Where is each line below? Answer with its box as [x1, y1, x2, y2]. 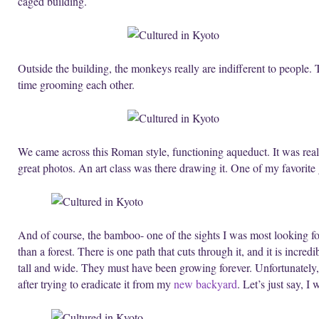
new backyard [174, 276, 237, 291]
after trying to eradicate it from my [18, 276, 174, 291]
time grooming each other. [18, 76, 135, 92]
